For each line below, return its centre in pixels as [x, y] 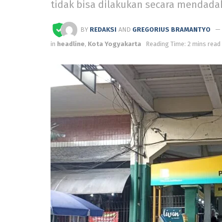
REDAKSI [103, 29]
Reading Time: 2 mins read [183, 44]
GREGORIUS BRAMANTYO [171, 29]
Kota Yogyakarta [114, 44]
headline [71, 44]
